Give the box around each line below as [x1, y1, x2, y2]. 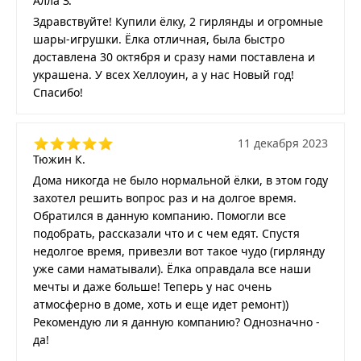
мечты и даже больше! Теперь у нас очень [33, 279, 272, 294]
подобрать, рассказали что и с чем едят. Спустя [33, 226, 300, 241]
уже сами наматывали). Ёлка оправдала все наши [33, 261, 311, 276]
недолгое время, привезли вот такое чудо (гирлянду [33, 243, 325, 259]
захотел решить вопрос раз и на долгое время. [33, 190, 297, 205]
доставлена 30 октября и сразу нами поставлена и [33, 49, 315, 64]
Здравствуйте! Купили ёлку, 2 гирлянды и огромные [33, 14, 323, 29]
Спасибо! [33, 85, 83, 100]
